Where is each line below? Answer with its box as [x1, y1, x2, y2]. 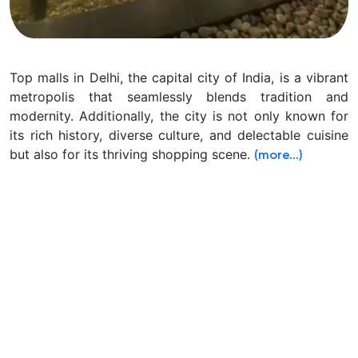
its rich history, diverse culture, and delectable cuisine [10, 127, 348, 144]
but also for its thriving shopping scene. [10, 146, 254, 163]
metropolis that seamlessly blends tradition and [10, 89, 348, 105]
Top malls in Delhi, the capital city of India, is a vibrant [10, 70, 348, 86]
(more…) [254, 149, 303, 163]
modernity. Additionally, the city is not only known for [10, 108, 348, 125]
